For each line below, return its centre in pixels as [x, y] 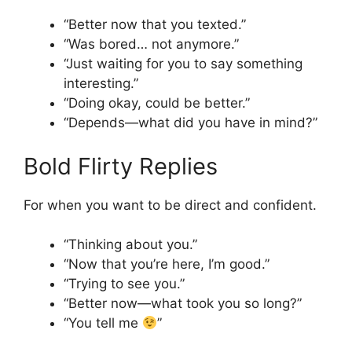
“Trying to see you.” [124, 284]
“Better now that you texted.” [155, 25]
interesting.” [101, 84]
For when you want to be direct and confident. [170, 205]
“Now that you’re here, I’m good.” [167, 264]
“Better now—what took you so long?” [183, 304]
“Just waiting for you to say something [183, 64]
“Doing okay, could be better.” [157, 103]
